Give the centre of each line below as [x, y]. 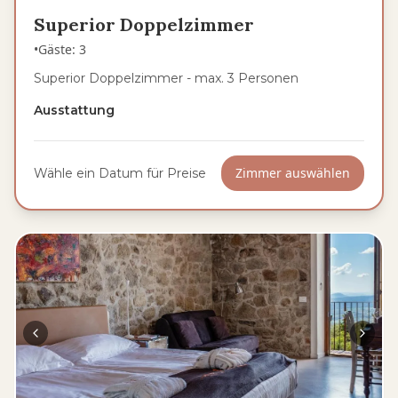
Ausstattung [74, 110]
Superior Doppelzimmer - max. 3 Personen [166, 78]
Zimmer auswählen [293, 173]
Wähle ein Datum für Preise [120, 173]
